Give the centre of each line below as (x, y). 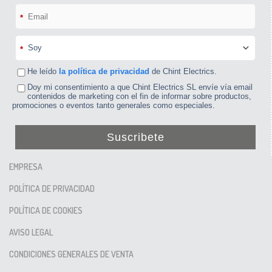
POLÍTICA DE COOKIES (46, 211)
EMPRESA (26, 167)
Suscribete (135, 137)
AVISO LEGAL (31, 233)
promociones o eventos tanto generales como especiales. (114, 106)
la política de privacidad (104, 72)
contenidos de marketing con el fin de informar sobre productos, (139, 97)
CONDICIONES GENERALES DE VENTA (71, 254)
